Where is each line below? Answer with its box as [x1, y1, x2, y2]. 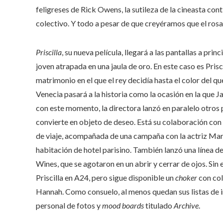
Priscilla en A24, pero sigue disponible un [36, 172, 175, 182]
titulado [145, 200, 172, 210]
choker [175, 172, 197, 182]
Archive [172, 200, 199, 210]
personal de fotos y [36, 200, 102, 210]
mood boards [102, 200, 145, 210]
